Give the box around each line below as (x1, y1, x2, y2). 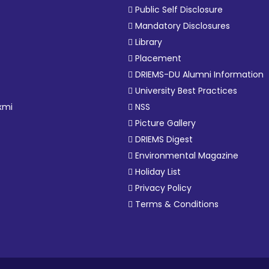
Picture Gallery (135, 117, 196, 129)
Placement (135, 52, 182, 64)
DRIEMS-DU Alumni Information (135, 68, 264, 80)
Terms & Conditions (135, 198, 219, 210)
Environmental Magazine (135, 150, 239, 162)
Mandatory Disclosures (135, 20, 231, 32)
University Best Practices (135, 85, 238, 97)
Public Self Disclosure (135, 4, 223, 16)
